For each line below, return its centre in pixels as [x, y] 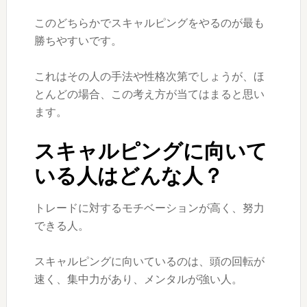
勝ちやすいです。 [78, 40]
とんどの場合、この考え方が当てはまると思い [149, 94]
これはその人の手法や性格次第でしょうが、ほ [149, 76]
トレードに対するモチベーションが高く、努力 [149, 208]
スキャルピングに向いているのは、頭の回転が [149, 261]
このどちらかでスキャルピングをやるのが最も [149, 23]
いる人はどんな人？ [128, 175]
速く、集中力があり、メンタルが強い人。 [138, 279]
